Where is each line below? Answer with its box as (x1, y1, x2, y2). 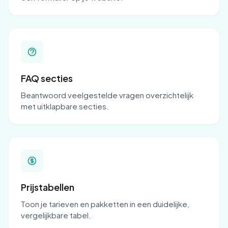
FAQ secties (21, 72, 73, 84)
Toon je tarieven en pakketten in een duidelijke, (21, 199, 189, 209)
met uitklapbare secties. (21, 101, 109, 111)
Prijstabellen (21, 181, 74, 193)
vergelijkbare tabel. (21, 210, 91, 220)
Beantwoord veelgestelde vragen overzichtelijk (21, 90, 193, 100)
